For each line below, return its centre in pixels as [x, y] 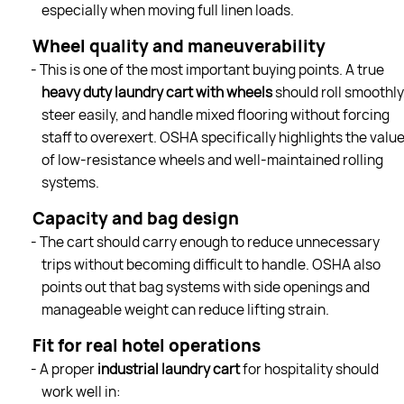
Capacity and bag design [135, 218]
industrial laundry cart [170, 369]
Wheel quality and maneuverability [179, 46]
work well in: [81, 391]
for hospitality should [310, 369]
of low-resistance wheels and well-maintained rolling [212, 160]
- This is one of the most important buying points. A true [207, 69]
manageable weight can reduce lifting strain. [185, 309]
